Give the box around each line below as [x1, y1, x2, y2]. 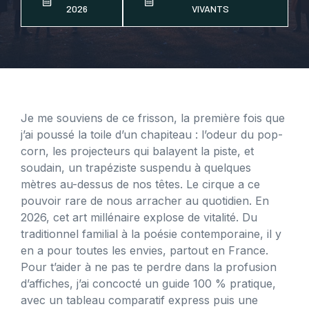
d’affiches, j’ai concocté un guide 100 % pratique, [21, 276, 276, 290]
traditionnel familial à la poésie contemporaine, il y [21, 226, 281, 241]
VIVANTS [192, 2, 230, 14]
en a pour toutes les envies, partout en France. [21, 243, 268, 257]
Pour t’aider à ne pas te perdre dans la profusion [21, 259, 277, 274]
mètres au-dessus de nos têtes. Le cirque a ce [21, 177, 260, 191]
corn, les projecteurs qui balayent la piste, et [21, 143, 254, 158]
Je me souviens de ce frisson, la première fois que [21, 110, 285, 125]
